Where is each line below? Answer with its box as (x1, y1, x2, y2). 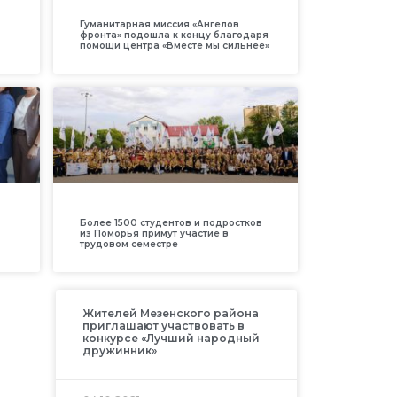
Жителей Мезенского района (82, 306, 259, 320)
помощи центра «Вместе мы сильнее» (79, 39, 269, 51)
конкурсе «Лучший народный (82, 331, 260, 345)
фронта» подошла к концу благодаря (79, 28, 269, 41)
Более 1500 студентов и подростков (79, 216, 262, 229)
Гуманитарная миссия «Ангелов (79, 18, 239, 30)
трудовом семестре (79, 237, 178, 250)
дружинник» (82, 343, 157, 357)
